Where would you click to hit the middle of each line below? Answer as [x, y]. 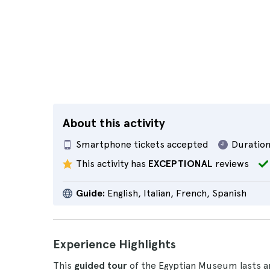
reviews [231, 164]
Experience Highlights [115, 244]
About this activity [114, 123]
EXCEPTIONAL [181, 164]
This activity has [112, 164]
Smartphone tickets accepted [142, 144]
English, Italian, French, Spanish [176, 193]
